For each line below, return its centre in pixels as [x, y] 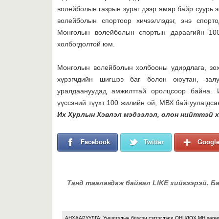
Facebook [95, 142]
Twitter [154, 142]
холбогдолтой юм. [86, 44]
